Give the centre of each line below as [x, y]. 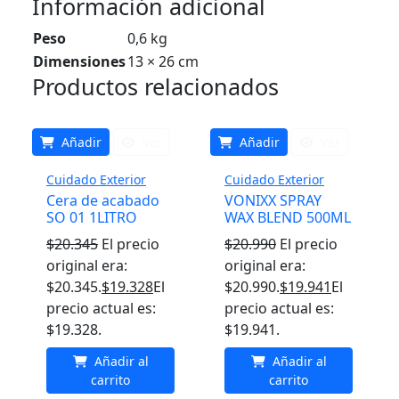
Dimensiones [79, 61]
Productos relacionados [155, 86]
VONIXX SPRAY [273, 200]
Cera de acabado [103, 200]
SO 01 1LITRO [92, 217]
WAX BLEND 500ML [288, 217]
